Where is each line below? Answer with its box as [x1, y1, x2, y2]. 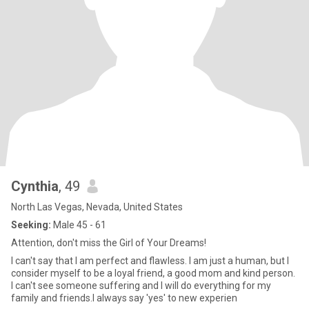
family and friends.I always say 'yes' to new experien [11, 292, 237, 303]
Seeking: [11, 219, 51, 230]
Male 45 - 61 [51, 219, 106, 230]
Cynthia [11, 178, 59, 195]
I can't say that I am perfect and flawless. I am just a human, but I [11, 255, 289, 266]
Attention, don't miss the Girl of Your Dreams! [11, 237, 206, 248]
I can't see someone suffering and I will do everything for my [11, 280, 271, 291]
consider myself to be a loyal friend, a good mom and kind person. [11, 268, 295, 279]
